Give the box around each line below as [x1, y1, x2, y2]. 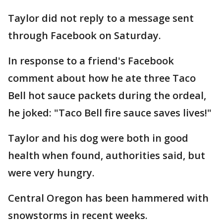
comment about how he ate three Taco [8, 71, 196, 85]
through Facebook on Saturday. [8, 29, 161, 43]
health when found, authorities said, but [8, 149, 205, 163]
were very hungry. [8, 166, 95, 180]
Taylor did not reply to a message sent [8, 11, 194, 25]
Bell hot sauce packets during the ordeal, [8, 89, 206, 103]
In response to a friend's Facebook [8, 54, 174, 68]
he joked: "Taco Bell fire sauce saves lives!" [8, 106, 212, 120]
